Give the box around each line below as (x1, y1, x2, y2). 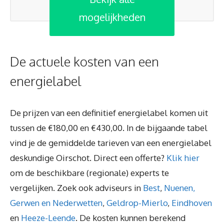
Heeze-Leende (21, 212, 75, 223)
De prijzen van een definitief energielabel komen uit (10, 107, 208, 118)
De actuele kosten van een (10, 52, 159, 69)
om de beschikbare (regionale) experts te (10, 167, 169, 178)
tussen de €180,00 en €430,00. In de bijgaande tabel (10, 122, 207, 133)
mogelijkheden (78, 10, 145, 23)
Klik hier (166, 152, 199, 163)
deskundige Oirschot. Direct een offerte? (10, 152, 166, 163)
